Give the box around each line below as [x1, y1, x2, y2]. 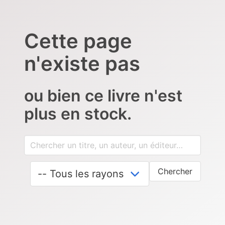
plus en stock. [24, 103, 132, 124]
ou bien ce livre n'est [24, 85, 182, 105]
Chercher [158, 166, 192, 176]
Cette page [24, 28, 132, 53]
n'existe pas [24, 51, 140, 76]
